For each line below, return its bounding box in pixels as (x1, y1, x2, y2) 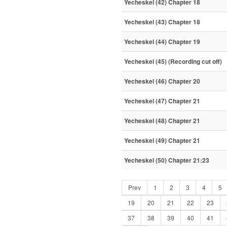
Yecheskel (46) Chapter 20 (124, 77, 200, 86)
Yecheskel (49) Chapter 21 (124, 136, 200, 145)
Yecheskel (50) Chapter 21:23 (124, 156, 209, 165)
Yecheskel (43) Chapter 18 (124, 17, 200, 27)
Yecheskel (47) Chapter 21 (124, 96, 200, 106)
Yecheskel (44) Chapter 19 (124, 37, 200, 47)
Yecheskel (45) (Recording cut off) (124, 57, 222, 66)
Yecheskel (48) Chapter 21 (124, 116, 200, 126)
